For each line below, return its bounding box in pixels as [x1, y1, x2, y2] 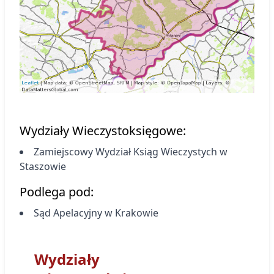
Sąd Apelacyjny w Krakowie [34, 206, 158, 220]
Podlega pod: [20, 183, 94, 200]
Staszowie [20, 160, 66, 173]
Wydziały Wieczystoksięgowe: [20, 122, 186, 139]
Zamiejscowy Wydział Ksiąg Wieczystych [34, 145, 220, 158]
